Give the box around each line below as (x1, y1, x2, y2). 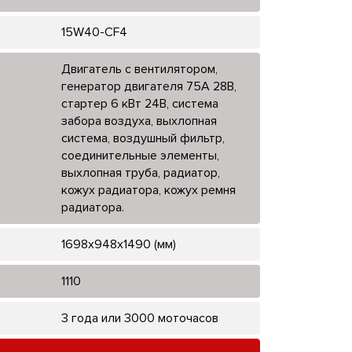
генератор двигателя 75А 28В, (60, 78, 236, 94)
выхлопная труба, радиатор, (60, 164, 220, 181)
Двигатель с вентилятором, (60, 60, 218, 77)
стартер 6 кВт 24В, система (60, 95, 218, 112)
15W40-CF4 (60, 24, 127, 40)
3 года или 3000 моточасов (60, 310, 218, 326)
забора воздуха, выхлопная (60, 112, 217, 129)
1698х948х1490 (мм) (60, 236, 176, 252)
